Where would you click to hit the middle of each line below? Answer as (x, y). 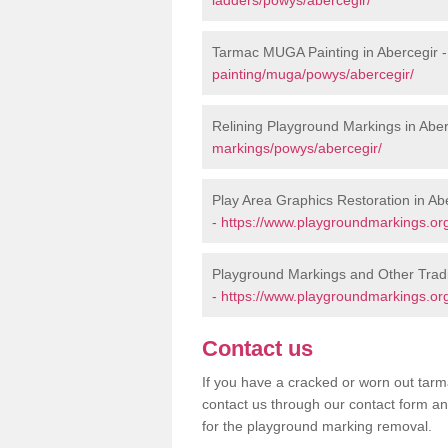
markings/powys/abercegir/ (297, 147)
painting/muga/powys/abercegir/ (313, 73)
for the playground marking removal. (317, 425)
